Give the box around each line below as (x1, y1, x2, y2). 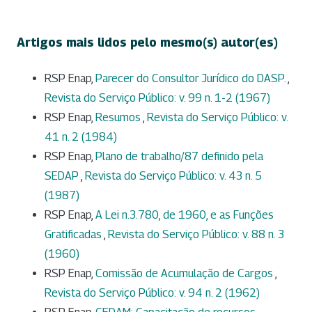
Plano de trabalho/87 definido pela (95, 149, 263, 163)
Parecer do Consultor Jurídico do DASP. (95, 71, 288, 85)
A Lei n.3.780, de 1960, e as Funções (95, 208, 274, 221)
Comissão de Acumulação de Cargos (95, 266, 275, 280)
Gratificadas (45, 227, 104, 241)
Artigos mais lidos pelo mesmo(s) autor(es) (17, 35, 278, 50)
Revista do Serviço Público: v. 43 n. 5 (85, 169, 262, 182)
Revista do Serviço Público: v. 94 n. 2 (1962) (45, 286, 260, 299)
